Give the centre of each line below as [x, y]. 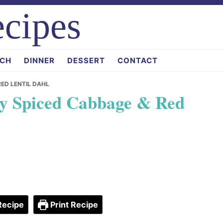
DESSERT [86, 60]
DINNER [39, 60]
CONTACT [138, 60]
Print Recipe [73, 205]
